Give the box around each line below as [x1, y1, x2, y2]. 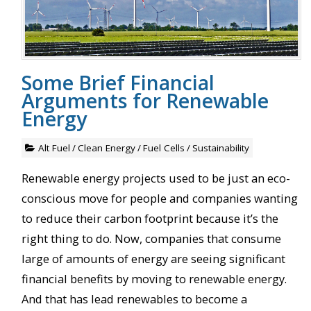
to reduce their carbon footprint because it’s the [21, 210, 278, 226]
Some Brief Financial [21, 68, 215, 96]
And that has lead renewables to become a [21, 290, 247, 307]
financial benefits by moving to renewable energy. [21, 270, 287, 287]
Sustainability [192, 141, 249, 154]
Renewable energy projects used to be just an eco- [21, 169, 290, 186]
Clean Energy [77, 141, 135, 154]
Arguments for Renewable [21, 86, 269, 114]
